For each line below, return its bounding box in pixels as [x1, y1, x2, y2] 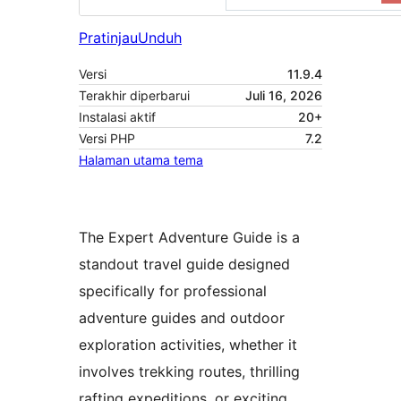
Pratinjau [79, 29, 138, 47]
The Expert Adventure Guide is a [79, 228, 300, 247]
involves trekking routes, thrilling [79, 363, 300, 381]
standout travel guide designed [79, 255, 290, 274]
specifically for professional [79, 282, 267, 301]
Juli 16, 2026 [245, 88, 322, 104]
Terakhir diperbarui [79, 88, 190, 104]
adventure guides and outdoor [79, 309, 285, 328]
